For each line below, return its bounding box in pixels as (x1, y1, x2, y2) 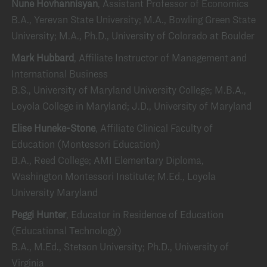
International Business (11, 67, 108, 80)
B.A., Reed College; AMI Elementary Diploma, (11, 154, 204, 166)
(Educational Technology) (11, 224, 122, 237)
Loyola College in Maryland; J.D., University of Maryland (11, 100, 252, 112)
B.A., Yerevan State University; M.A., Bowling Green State (11, 13, 256, 26)
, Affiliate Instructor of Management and (74, 51, 247, 64)
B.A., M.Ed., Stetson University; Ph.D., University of (11, 240, 229, 253)
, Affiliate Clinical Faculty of (95, 122, 213, 134)
